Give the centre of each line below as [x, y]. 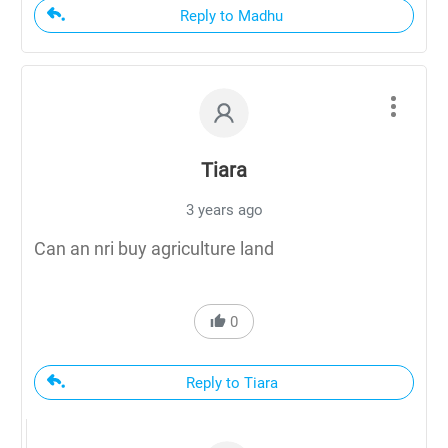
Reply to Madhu [231, 15]
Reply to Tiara [231, 382]
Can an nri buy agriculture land [154, 248]
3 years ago [224, 209]
